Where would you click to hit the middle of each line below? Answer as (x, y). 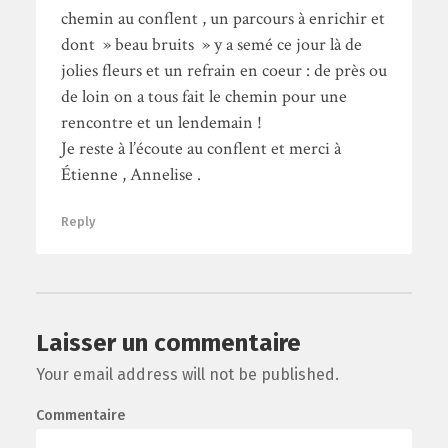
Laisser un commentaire (168, 343)
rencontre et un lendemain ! (161, 123)
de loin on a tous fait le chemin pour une (203, 97)
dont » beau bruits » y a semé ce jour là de (211, 45)
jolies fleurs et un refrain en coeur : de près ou (223, 71)
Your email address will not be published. (187, 375)
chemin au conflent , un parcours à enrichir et (222, 19)
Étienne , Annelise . (130, 175)
